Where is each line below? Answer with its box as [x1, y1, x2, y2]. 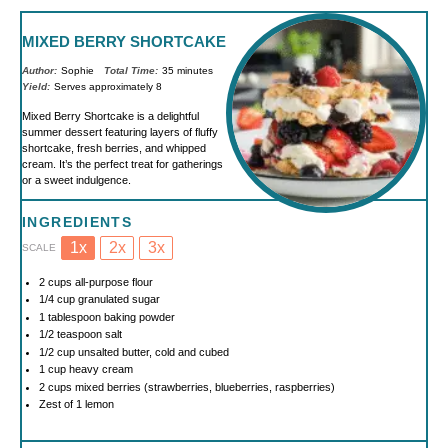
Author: [22, 65, 57, 76]
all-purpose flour [71, 275, 153, 288]
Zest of [38, 398, 76, 410]
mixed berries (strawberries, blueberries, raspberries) [71, 380, 335, 393]
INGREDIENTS [22, 214, 133, 230]
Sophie [61, 65, 95, 76]
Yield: [22, 81, 50, 92]
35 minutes [162, 65, 214, 76]
